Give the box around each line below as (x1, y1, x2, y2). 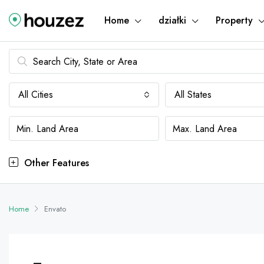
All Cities (18, 88, 53, 101)
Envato (44, 203, 66, 214)
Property (216, 14, 253, 27)
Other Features (21, 156, 89, 170)
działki (159, 14, 186, 27)
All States (174, 88, 212, 101)
